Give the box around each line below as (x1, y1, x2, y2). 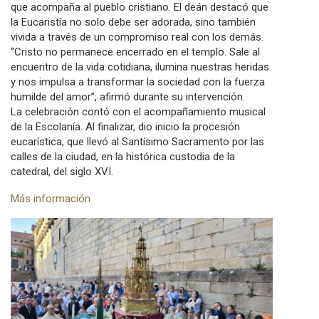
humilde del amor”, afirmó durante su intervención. (11, 90, 245, 104)
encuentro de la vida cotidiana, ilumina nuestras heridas (11, 61, 269, 74)
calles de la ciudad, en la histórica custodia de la (11, 150, 235, 164)
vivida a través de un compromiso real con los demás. (11, 31, 263, 44)
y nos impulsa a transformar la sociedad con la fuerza (11, 75, 265, 89)
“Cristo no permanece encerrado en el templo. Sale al (11, 46, 260, 59)
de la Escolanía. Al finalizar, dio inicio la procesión (11, 120, 240, 134)
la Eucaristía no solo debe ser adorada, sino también (11, 16, 256, 29)
